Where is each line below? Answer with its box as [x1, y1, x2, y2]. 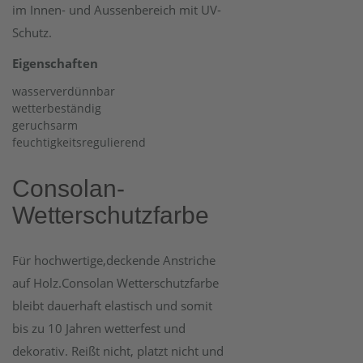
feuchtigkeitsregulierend [12, 135, 146, 150]
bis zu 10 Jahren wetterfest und [12, 320, 186, 336]
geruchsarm [12, 117, 78, 133]
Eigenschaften [12, 55, 98, 71]
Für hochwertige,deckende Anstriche [12, 252, 216, 268]
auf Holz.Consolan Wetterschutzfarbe [12, 275, 219, 291]
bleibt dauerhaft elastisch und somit [12, 297, 212, 314]
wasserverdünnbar [12, 83, 115, 99]
